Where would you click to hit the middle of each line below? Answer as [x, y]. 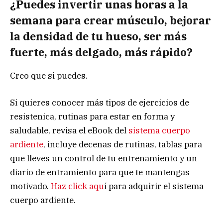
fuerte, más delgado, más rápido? [101, 53]
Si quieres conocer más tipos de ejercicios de [100, 102]
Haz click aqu [77, 186]
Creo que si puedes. [49, 75]
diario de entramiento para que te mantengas [100, 172]
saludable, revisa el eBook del [69, 130]
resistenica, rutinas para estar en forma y [92, 116]
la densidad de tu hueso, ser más [98, 37]
